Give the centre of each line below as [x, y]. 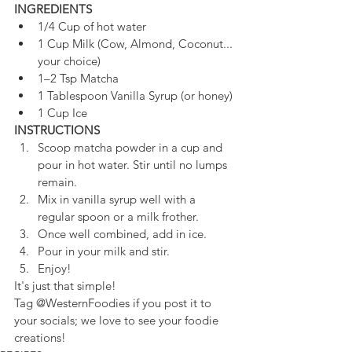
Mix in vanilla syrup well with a [118, 199]
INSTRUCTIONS [57, 130]
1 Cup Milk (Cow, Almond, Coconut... [137, 43]
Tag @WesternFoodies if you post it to [114, 302]
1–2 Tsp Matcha [78, 78]
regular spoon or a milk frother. [118, 216]
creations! [42, 337]
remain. [59, 181]
